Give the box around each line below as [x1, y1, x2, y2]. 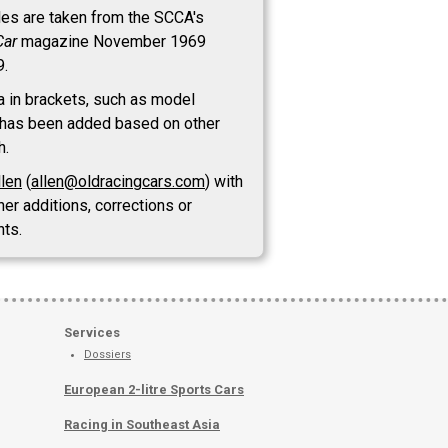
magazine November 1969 [17, 32, 206, 51]
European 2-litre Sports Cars [64, 382, 244, 397]
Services [64, 325, 120, 340]
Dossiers [84, 348, 131, 361]
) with [205, 172, 243, 191]
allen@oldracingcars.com [31, 172, 205, 191]
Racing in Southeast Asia [64, 417, 220, 432]
